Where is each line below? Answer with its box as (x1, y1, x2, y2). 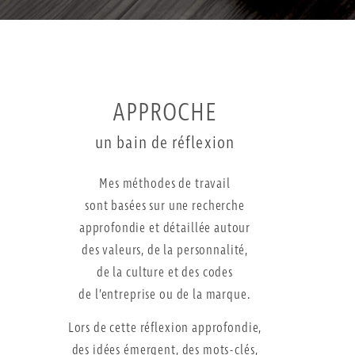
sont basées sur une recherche (85, 197, 245, 216)
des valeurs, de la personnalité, (81, 242, 249, 261)
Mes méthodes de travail (99, 175, 231, 194)
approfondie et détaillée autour (78, 219, 251, 239)
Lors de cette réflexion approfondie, (67, 319, 262, 338)
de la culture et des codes (96, 264, 234, 283)
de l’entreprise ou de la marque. (78, 286, 251, 305)
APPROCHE (113, 96, 217, 130)
